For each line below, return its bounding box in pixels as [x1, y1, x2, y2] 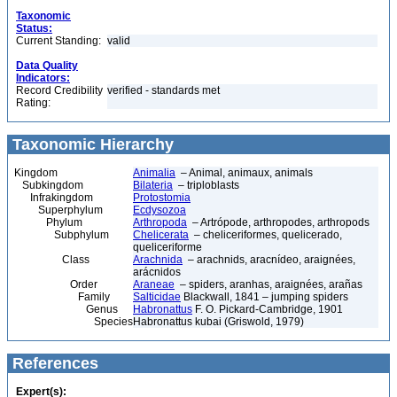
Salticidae [133, 291, 181, 303]
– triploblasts [173, 179, 239, 191]
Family [14, 291, 110, 303]
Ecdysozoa [133, 204, 186, 216]
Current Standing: [16, 35, 101, 47]
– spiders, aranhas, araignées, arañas [175, 278, 362, 291]
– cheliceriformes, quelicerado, [189, 229, 342, 241]
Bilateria [133, 179, 173, 191]
